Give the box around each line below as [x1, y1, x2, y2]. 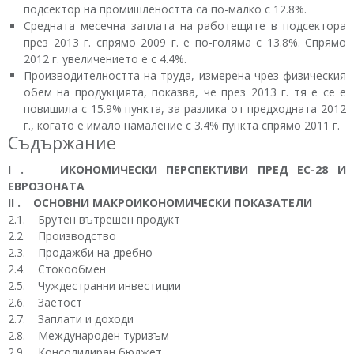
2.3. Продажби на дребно [8, 245, 153, 261]
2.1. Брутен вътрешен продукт [8, 212, 180, 228]
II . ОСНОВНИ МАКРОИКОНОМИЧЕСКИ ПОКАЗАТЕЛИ [8, 195, 312, 211]
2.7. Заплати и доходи [8, 311, 134, 327]
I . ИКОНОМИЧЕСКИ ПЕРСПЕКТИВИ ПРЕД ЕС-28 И [8, 162, 346, 178]
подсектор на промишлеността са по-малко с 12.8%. [24, 2, 307, 17]
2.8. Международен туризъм [8, 328, 169, 344]
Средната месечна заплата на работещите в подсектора [24, 18, 346, 34]
